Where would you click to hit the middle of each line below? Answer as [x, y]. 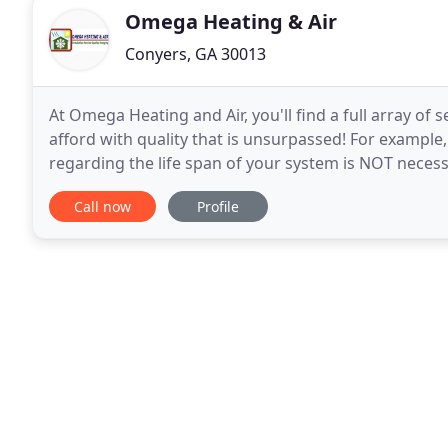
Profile [218, 206]
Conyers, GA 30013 [195, 54]
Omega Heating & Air [231, 21]
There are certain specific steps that [184, 187]
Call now [102, 206]
